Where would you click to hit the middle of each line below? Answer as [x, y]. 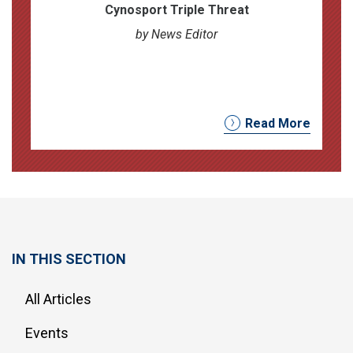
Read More [278, 123]
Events [47, 333]
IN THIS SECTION [69, 258]
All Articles [58, 299]
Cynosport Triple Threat [176, 9]
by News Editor [176, 34]
